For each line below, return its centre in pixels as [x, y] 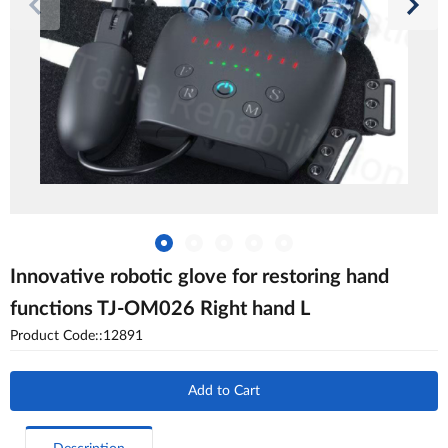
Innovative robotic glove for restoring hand [199, 277]
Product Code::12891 [76, 336]
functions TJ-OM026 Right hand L [160, 309]
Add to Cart [224, 391]
